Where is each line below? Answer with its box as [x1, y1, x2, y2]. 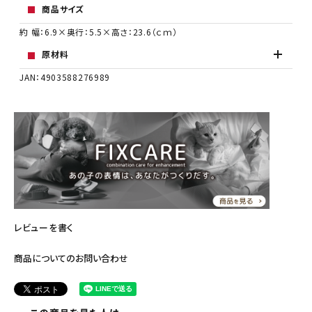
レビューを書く [14, 220, 74, 234]
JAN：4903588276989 [19, 70, 111, 83]
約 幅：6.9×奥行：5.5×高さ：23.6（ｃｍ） [19, 25, 178, 38]
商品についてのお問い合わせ [14, 251, 128, 265]
